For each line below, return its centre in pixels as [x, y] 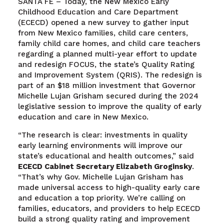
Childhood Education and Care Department [98, 12]
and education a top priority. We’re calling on [101, 198]
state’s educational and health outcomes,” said [106, 156]
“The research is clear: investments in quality [102, 135]
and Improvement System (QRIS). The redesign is [110, 75]
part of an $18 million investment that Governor [106, 86]
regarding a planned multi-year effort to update [107, 54]
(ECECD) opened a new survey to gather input [103, 23]
